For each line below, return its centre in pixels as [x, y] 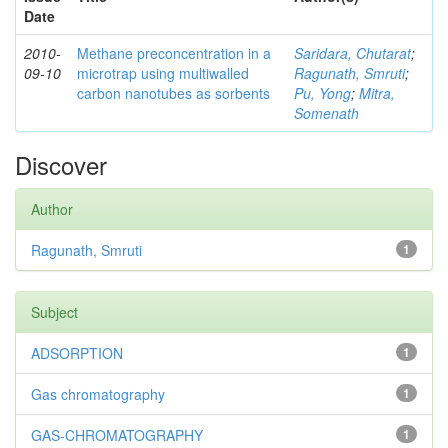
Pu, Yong [322, 92]
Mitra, [377, 92]
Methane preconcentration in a [174, 52]
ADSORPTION [77, 352]
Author [52, 208]
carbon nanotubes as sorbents [173, 92]
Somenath [326, 112]
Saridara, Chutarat [352, 52]
